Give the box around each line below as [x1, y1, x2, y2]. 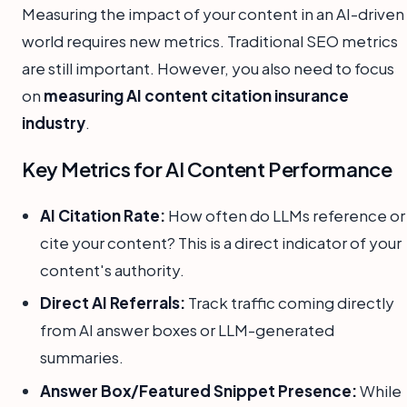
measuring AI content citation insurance [44, 85, 349, 105]
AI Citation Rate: [40, 205, 165, 225]
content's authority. [40, 260, 184, 280]
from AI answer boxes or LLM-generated [40, 320, 334, 341]
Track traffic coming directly [185, 293, 394, 313]
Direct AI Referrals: [40, 293, 185, 313]
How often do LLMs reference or [165, 205, 405, 225]
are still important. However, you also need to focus [22, 58, 394, 78]
